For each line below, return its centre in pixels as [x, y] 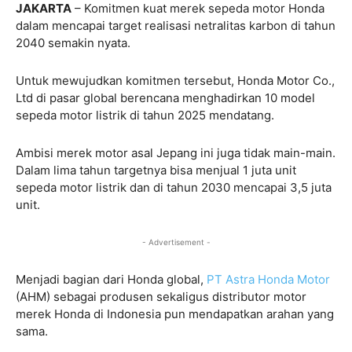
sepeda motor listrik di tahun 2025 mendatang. [147, 115]
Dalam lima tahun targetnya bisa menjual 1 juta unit [156, 170]
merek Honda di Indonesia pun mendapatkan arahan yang [175, 313]
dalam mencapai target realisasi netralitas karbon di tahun [176, 25]
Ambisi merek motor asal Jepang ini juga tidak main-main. [176, 152]
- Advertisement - [176, 242]
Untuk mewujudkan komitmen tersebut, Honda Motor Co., [175, 80]
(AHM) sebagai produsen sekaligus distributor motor [161, 296]
